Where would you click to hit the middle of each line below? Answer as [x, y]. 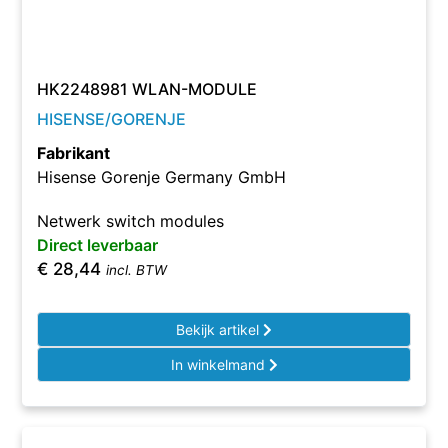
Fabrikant [74, 153]
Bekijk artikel [219, 329]
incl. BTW [137, 270]
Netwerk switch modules [131, 221]
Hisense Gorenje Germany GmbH [162, 177]
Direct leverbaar [98, 245]
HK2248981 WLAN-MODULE [147, 89]
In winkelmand [219, 364]
